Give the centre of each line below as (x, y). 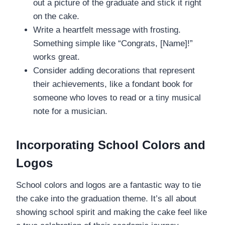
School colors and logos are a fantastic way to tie (108, 185)
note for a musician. (70, 111)
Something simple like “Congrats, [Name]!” (113, 43)
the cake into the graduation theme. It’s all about (106, 198)
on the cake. (56, 16)
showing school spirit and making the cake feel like (111, 212)
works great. (57, 57)
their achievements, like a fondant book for (113, 84)
